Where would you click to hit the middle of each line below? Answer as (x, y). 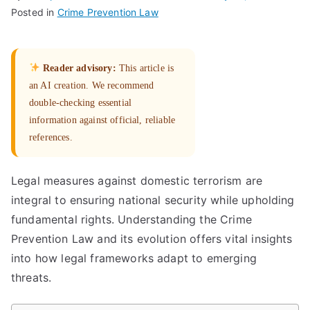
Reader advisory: (80, 68)
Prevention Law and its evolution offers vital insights (152, 239)
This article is (145, 68)
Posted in (34, 12)
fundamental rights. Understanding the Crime (131, 219)
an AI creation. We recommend (92, 85)
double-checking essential (81, 103)
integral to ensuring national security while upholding (153, 200)
